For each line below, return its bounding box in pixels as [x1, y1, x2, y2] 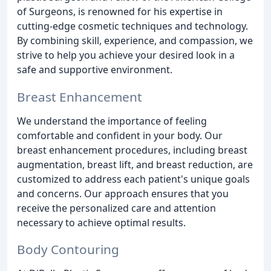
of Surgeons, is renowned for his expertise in [17, 4, 223, 18]
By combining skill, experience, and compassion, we [17, 33, 253, 47]
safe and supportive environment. [17, 62, 172, 76]
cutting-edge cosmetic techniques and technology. [17, 19, 248, 33]
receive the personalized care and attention [17, 201, 216, 215]
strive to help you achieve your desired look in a [17, 48, 235, 62]
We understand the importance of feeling [17, 114, 207, 128]
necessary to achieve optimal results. [17, 215, 186, 229]
